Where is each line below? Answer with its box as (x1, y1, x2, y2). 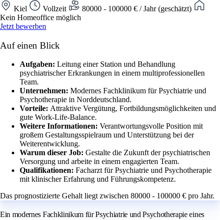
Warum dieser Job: (20, 148, 85, 157)
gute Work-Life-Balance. (20, 113, 97, 122)
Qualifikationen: (20, 166, 76, 175)
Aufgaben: (20, 60, 57, 69)
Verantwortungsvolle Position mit (100, 122, 203, 131)
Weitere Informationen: (20, 122, 100, 131)
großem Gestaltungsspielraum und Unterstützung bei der (20, 131, 194, 139)
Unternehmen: (20, 86, 70, 95)
